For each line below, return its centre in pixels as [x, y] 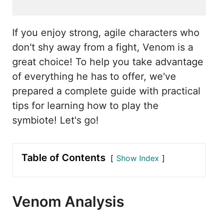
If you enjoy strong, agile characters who [106, 32]
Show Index [138, 158]
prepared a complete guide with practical [106, 91]
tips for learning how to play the [85, 105]
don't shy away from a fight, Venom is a [103, 47]
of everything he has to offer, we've [94, 76]
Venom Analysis [68, 201]
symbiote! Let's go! [55, 120]
